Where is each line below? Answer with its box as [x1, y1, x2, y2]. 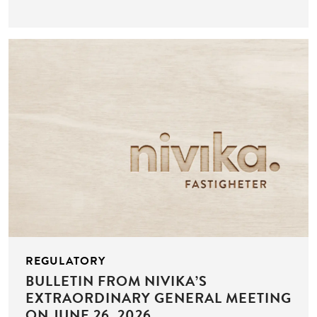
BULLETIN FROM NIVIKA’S [25, 271, 207, 292]
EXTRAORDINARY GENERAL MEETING [25, 288, 292, 309]
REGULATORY [25, 253, 105, 269]
